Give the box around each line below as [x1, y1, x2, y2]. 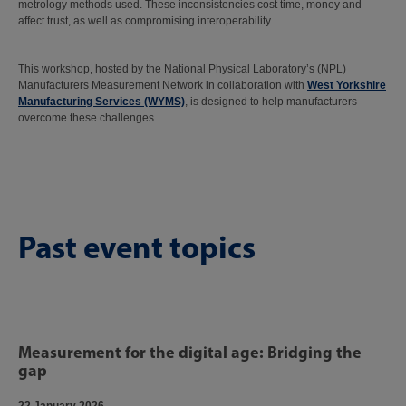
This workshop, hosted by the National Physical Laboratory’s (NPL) [18, 63, 346, 75]
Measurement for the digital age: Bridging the [18, 342, 362, 362]
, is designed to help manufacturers [185, 95, 357, 108]
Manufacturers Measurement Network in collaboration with [18, 79, 307, 92]
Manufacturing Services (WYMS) [18, 95, 185, 108]
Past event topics [18, 227, 256, 266]
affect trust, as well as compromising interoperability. [18, 14, 275, 27]
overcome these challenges [18, 111, 154, 124]
